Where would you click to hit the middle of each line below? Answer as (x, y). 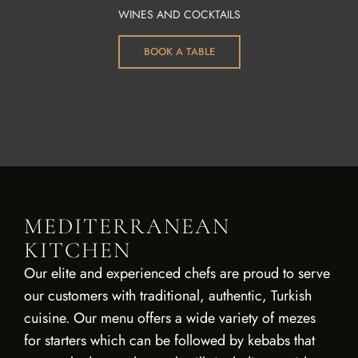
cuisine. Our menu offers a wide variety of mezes (170, 318)
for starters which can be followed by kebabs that (169, 340)
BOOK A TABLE (179, 52)
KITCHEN (78, 250)
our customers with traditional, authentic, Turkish (168, 296)
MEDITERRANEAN (127, 226)
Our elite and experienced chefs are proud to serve (177, 273)
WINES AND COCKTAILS (179, 14)
